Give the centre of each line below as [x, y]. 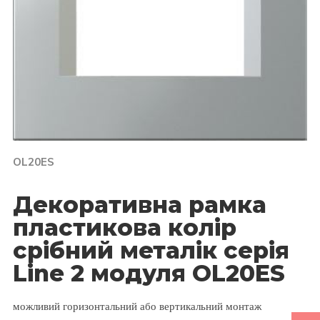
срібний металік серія [151, 250]
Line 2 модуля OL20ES [149, 273]
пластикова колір [124, 227]
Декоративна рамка [139, 204]
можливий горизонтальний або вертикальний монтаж [137, 306]
